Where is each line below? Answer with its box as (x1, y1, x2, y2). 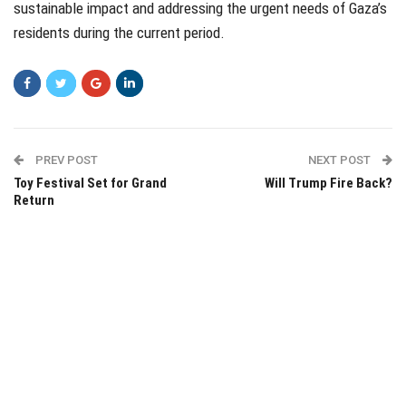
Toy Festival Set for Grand (14, 175, 167, 192)
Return (14, 192, 54, 209)
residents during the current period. (14, 24, 225, 43)
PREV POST (33, 153, 98, 168)
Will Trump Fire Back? (265, 175, 392, 192)
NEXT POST (308, 153, 373, 168)
